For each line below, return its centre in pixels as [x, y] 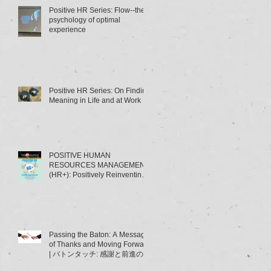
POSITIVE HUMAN [80, 155]
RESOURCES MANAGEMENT [99, 165]
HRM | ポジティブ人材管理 [93, 184]
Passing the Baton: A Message [99, 234]
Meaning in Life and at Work [95, 100]
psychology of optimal [85, 20]
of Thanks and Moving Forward [100, 244]
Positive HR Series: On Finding [100, 90]
